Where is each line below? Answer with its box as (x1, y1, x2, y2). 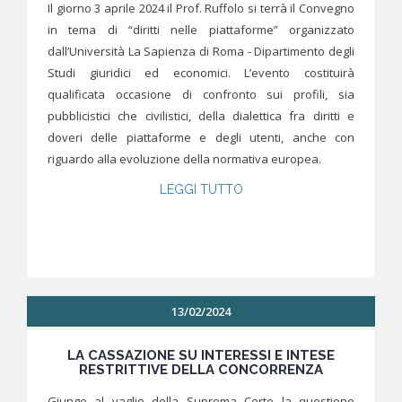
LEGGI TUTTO (159, 182, 243, 197)
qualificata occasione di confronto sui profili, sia (48, 86, 354, 103)
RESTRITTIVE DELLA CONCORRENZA (79, 362, 323, 379)
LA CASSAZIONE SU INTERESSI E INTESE (67, 347, 335, 364)
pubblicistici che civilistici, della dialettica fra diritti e (48, 108, 354, 125)
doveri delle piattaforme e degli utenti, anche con (48, 129, 354, 146)
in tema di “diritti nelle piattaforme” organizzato (48, 22, 354, 39)
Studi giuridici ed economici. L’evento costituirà (48, 65, 354, 82)
